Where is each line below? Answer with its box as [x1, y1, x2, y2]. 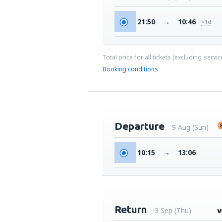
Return [114, 203, 147, 215]
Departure [114, 120, 165, 132]
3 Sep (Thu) [155, 206, 191, 215]
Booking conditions [103, 65, 158, 73]
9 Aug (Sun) [172, 122, 209, 132]
